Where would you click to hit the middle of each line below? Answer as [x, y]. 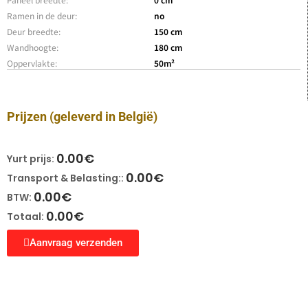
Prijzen [28, 116]
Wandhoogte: [33, 47]
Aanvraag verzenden [76, 242]
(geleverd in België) [103, 116]
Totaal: [26, 216]
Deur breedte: [34, 31]
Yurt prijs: [32, 158]
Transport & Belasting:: [66, 178]
